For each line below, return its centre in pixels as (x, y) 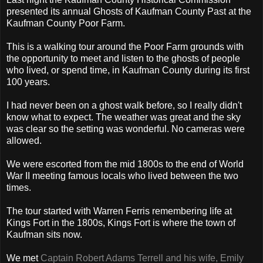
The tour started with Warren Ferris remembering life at (119, 211)
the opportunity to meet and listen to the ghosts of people (123, 58)
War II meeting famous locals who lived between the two (122, 176)
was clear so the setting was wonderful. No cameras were (126, 129)
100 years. (28, 82)
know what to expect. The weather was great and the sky (124, 117)
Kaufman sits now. (44, 234)
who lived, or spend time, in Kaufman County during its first (128, 70)
